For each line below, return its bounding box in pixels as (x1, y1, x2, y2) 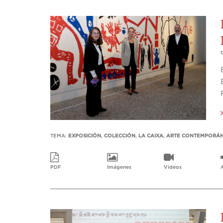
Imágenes (107, 165, 131, 170)
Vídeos (163, 165, 182, 170)
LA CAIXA (138, 133, 163, 139)
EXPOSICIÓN (68, 133, 101, 139)
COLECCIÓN (104, 133, 135, 139)
